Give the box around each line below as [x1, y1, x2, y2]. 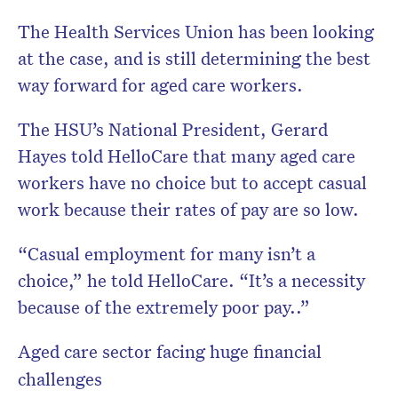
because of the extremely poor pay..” [18, 295, 310, 319]
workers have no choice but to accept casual [18, 171, 367, 195]
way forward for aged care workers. [18, 73, 303, 97]
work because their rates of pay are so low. [18, 197, 359, 221]
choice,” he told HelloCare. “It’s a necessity [18, 268, 365, 292]
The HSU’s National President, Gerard [18, 117, 328, 141]
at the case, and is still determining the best [18, 46, 370, 70]
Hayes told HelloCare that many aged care [18, 144, 355, 168]
